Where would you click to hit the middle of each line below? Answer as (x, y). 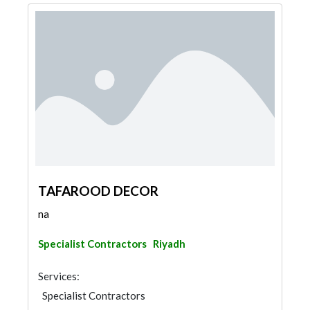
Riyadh (169, 244)
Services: (59, 276)
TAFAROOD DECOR (98, 191)
